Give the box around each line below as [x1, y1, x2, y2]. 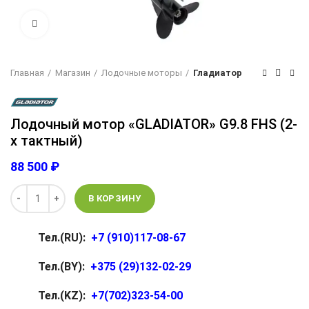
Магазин [55, 68, 90, 78]
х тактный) [10, 132, 83, 149]
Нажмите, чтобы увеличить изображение [48, 19, 239, 29]
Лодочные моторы [101, 68, 182, 78]
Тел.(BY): [38, 260, 90, 273]
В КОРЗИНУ [88, 193, 141, 203]
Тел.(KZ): [38, 289, 91, 302]
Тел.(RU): [38, 231, 91, 244]
